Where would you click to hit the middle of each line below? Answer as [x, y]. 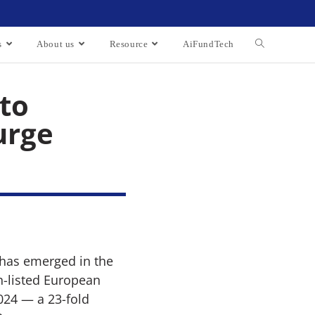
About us [56, 44]
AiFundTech [208, 44]
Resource [129, 44]
